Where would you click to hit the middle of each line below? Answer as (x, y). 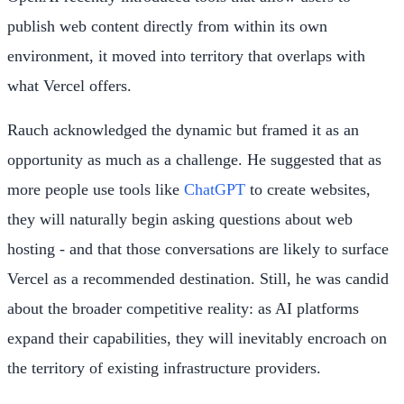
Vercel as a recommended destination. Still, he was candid (198, 278)
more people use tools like (96, 189)
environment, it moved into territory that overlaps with (186, 55)
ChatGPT (215, 189)
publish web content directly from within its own (167, 26)
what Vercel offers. (69, 85)
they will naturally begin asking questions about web (180, 219)
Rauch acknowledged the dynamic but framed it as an (183, 129)
